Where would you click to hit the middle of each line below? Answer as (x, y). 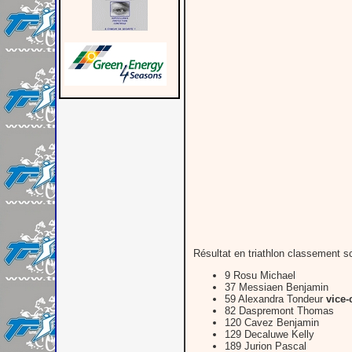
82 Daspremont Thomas (279, 310)
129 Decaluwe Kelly (269, 334)
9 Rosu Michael (260, 275)
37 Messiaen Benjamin (277, 287)
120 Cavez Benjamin (272, 322)
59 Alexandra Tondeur (275, 299)
